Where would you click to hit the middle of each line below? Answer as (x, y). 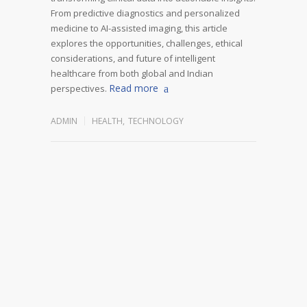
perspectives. (79, 88)
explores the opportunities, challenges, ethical (147, 43)
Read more (134, 88)
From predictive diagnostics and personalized (145, 13)
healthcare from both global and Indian (132, 73)
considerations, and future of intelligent (133, 58)
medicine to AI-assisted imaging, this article (139, 28)
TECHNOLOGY (156, 121)
